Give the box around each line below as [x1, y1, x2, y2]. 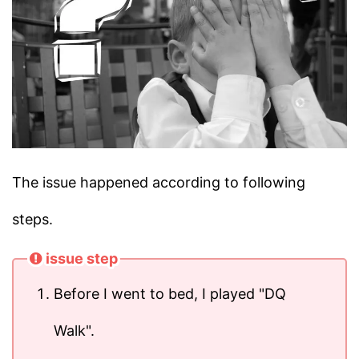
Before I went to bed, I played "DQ [54, 284, 286, 302]
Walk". [54, 321, 95, 339]
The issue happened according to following [12, 173, 305, 191]
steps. [12, 210, 53, 228]
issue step [46, 250, 118, 268]
